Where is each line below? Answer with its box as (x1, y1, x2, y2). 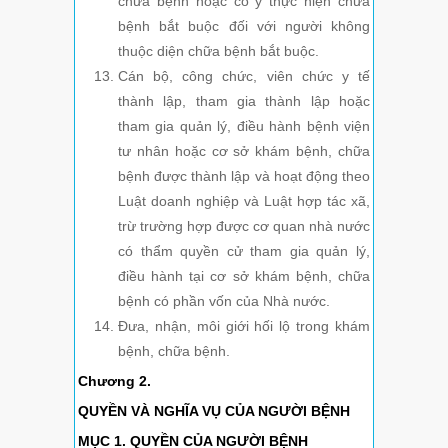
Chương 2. (78, 373, 151, 390)
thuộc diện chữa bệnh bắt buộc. (118, 43, 319, 60)
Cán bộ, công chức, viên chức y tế (118, 68, 370, 85)
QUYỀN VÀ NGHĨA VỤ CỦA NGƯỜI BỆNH (78, 403, 350, 420)
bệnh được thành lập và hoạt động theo (118, 168, 370, 185)
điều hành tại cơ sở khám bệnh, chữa (118, 268, 370, 285)
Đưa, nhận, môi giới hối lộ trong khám (118, 318, 370, 335)
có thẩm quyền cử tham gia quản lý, (118, 243, 370, 260)
